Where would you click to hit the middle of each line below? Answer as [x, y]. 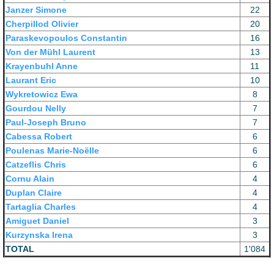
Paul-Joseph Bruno [46, 122]
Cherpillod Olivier [42, 24]
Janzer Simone [36, 10]
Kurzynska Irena [39, 235]
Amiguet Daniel [37, 221]
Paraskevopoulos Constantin [66, 38]
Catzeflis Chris [36, 165]
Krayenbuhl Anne [42, 66]
